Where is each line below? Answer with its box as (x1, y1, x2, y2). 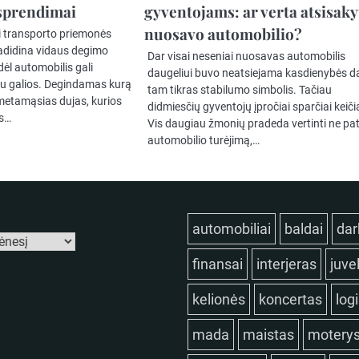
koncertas (259, 291, 322, 309)
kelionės (192, 291, 245, 309)
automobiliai (192, 220, 271, 238)
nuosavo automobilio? (144, 23, 303, 45)
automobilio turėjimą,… (147, 134, 260, 147)
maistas (243, 326, 294, 344)
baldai (284, 220, 323, 238)
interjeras (256, 256, 317, 273)
